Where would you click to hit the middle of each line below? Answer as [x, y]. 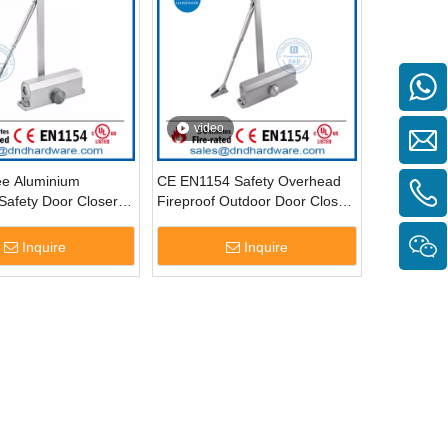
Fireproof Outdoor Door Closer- [256, 200]
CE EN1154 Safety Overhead [249, 180]
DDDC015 [189, 220]
